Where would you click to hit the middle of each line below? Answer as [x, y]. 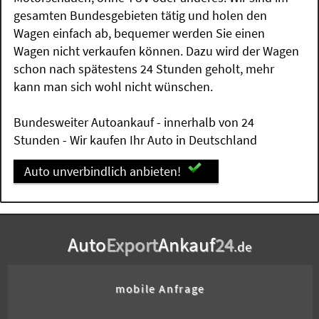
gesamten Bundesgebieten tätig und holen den [141, 16]
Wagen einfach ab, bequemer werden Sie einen [140, 33]
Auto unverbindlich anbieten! [102, 172]
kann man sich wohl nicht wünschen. [114, 87]
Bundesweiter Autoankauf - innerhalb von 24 [134, 122]
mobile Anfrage [160, 288]
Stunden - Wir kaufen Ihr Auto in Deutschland [136, 140]
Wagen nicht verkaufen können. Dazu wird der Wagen [157, 51]
